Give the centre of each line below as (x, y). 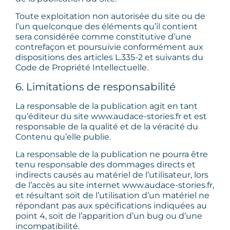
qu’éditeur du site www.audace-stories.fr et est (111, 116)
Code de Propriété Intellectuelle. (82, 68)
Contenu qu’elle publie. (63, 137)
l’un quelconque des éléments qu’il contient (107, 27)
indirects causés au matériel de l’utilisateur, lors (112, 175)
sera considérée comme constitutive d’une (103, 37)
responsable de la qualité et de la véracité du (107, 126)
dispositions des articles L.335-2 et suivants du (109, 57)
